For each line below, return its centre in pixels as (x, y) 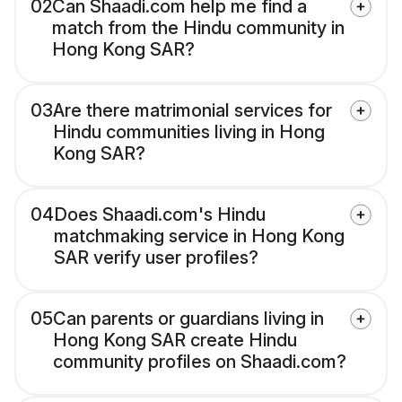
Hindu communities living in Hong (189, 132)
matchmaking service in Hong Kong (199, 236)
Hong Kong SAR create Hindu (175, 341)
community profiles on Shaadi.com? (200, 362)
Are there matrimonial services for (192, 111)
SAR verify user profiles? (156, 258)
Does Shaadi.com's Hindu (160, 215)
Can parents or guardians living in (188, 319)
